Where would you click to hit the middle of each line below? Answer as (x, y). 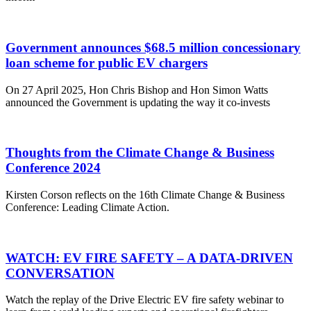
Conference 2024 (53, 168)
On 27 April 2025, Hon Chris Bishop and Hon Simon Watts (137, 90)
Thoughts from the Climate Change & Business (140, 153)
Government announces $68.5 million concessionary (153, 47)
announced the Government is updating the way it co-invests (138, 102)
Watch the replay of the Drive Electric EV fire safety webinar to (145, 300)
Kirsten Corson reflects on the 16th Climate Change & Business (145, 194)
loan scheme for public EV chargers (107, 62)
